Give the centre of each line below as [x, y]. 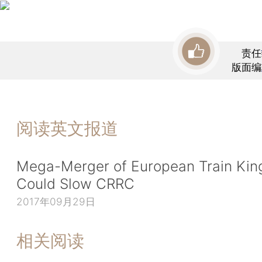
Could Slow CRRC [75, 184]
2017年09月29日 [56, 202]
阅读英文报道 [67, 128]
